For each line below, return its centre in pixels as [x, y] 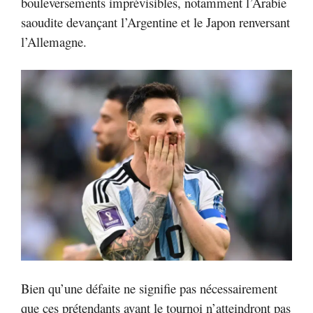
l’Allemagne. [54, 42]
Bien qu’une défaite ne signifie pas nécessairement [149, 288]
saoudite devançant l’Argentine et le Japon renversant [155, 22]
